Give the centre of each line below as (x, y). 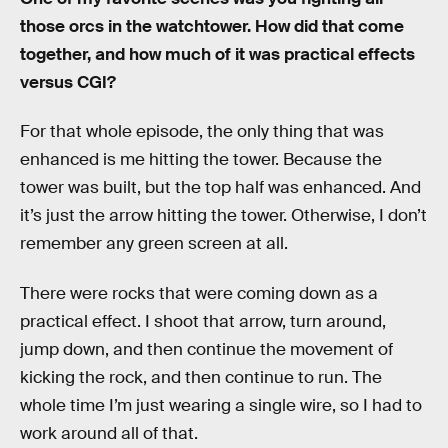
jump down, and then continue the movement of (206, 349)
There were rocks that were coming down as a (199, 293)
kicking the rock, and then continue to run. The (201, 377)
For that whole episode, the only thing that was (202, 132)
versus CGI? (68, 82)
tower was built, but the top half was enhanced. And (220, 188)
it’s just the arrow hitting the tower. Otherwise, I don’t (223, 216)
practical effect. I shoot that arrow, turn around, (203, 321)
